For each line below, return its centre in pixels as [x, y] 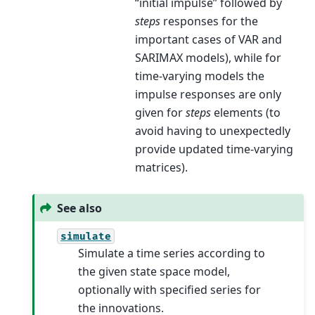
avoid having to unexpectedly [212, 131]
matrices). [161, 168]
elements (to [245, 113]
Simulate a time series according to [172, 253]
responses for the [209, 21]
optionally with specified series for [170, 290]
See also [80, 208]
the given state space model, [154, 272]
